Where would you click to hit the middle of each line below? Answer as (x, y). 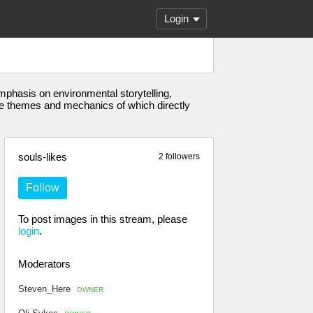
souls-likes (43, 157)
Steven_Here (46, 289)
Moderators (44, 264)
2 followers (179, 156)
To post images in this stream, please (103, 219)
